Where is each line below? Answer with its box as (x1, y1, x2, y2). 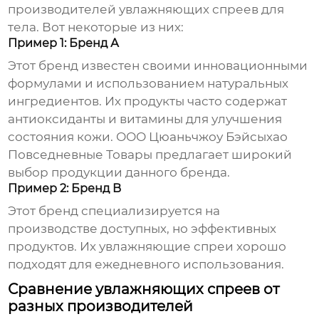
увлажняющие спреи (99, 239, 234, 254)
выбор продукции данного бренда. (8, 165, 231, 180)
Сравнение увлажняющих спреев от (8, 281, 280, 298)
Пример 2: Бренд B (8, 182, 122, 196)
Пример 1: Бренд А (8, 36, 120, 51)
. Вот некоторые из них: (36, 20, 184, 35)
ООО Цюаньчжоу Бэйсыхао (116, 130, 288, 145)
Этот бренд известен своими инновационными (8, 58, 308, 73)
